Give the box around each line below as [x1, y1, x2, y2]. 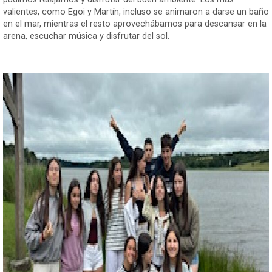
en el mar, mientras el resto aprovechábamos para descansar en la [3, 18, 267, 29]
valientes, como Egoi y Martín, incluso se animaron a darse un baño [3, 6, 269, 17]
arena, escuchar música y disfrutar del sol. [3, 30, 169, 41]
